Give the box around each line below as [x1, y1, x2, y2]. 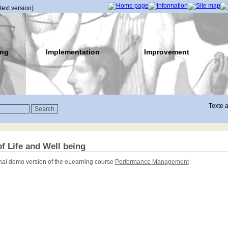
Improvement [144, 48, 189, 56]
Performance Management [115, 158, 189, 166]
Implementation [45, 48, 100, 56]
